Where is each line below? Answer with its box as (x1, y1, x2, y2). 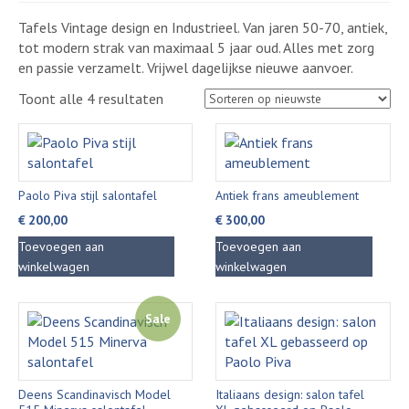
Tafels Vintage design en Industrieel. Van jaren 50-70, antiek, (18, 18, 387, 37)
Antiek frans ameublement (215, 187, 360, 204)
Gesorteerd (163, 89, 231, 107)
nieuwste (163, 129, 218, 147)
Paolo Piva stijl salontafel (18, 187, 157, 204)
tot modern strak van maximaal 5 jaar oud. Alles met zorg (18, 38, 374, 57)
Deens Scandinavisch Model (18, 385, 171, 403)
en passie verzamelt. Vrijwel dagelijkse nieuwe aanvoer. (18, 58, 353, 77)
